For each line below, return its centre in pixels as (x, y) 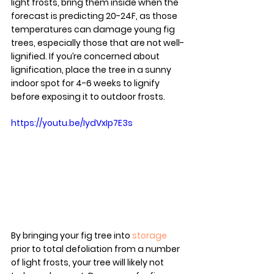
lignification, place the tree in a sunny (92, 69)
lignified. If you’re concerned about (86, 56)
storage (150, 236)
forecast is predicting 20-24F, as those (95, 16)
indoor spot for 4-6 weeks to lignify (86, 83)
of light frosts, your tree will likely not (88, 263)
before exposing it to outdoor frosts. (88, 96)
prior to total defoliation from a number (96, 249)
